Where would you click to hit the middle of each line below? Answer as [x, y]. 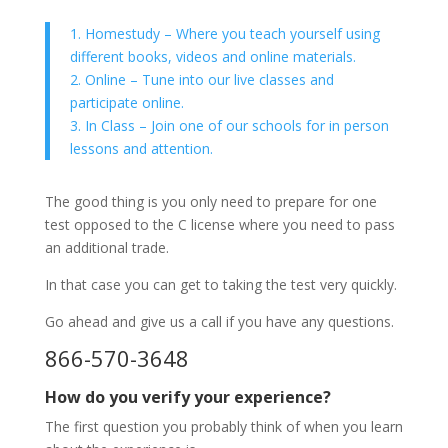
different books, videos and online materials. [214, 57]
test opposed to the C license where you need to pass [219, 225]
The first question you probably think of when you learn [223, 427]
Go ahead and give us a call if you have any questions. [221, 322]
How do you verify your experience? [187, 397]
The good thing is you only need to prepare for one [210, 202]
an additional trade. [108, 248]
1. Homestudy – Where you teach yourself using [224, 34]
